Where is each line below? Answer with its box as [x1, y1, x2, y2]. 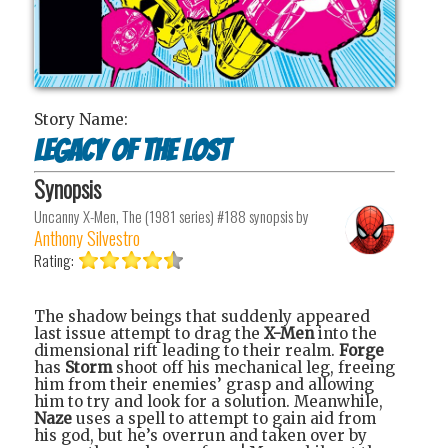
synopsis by [246, 205, 309, 228]
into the [314, 324, 377, 344]
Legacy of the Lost [34, 134, 230, 168]
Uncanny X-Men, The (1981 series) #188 [34, 205, 246, 228]
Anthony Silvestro [34, 224, 140, 252]
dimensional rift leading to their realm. [34, 341, 339, 361]
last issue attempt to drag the [34, 324, 264, 344]
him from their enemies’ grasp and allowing [34, 375, 374, 395]
